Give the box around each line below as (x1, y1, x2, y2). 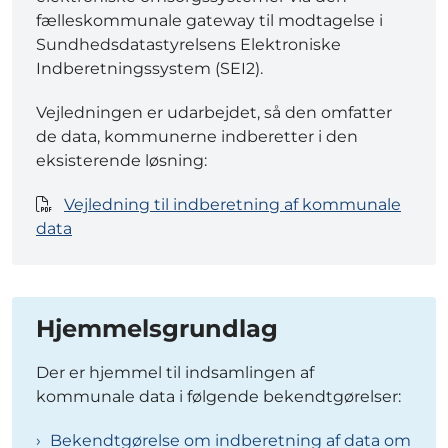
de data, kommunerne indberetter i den (36, 127, 358, 147)
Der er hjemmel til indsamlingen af (36, 363, 314, 383)
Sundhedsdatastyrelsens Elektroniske (36, 35, 341, 55)
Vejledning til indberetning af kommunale (64, 195, 401, 215)
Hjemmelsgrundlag (36, 314, 278, 344)
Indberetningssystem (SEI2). (36, 59, 267, 79)
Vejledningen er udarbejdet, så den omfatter (36, 103, 392, 123)
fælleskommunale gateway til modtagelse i (36, 11, 383, 31)
